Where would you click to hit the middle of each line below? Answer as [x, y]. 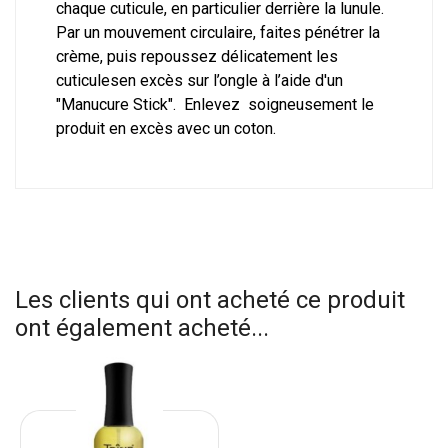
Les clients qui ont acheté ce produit [210, 300]
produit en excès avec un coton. [166, 129]
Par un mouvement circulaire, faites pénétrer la [218, 33]
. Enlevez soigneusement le [273, 105]
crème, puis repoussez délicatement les [197, 57]
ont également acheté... [142, 328]
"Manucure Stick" [114, 105]
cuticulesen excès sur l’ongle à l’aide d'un [199, 81]
